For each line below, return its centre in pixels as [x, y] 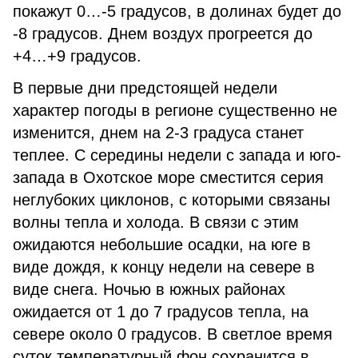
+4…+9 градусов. [77, 56]
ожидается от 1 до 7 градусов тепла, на [161, 312]
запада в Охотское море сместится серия [168, 177]
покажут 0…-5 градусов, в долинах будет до [177, 11]
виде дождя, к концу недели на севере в [164, 267]
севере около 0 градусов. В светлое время [173, 334]
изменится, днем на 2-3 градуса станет [158, 133]
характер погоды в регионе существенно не [175, 110]
